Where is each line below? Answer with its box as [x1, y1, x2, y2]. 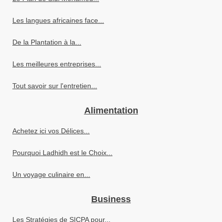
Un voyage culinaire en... [12, 170, 90, 178]
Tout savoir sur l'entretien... [12, 81, 97, 90]
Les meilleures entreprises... [12, 59, 101, 68]
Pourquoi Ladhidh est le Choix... [12, 148, 112, 157]
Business [91, 194, 131, 204]
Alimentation [84, 105, 138, 115]
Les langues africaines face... [12, 16, 104, 24]
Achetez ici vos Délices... [12, 126, 90, 135]
